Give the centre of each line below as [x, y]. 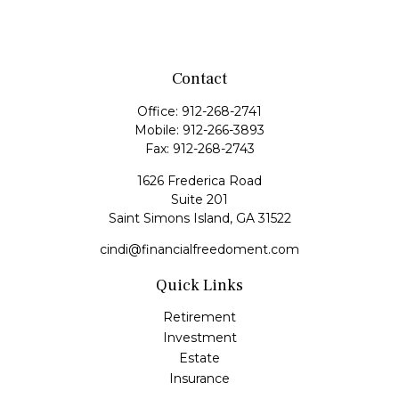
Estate [199, 358]
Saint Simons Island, [170, 218]
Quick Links [199, 285]
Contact [199, 79]
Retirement [199, 317]
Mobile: [159, 130]
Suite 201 [199, 199]
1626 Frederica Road [199, 181]
